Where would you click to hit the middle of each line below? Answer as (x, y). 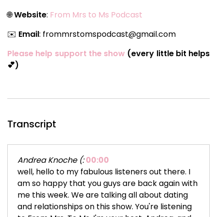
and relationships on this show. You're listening (105, 206)
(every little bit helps (167, 53)
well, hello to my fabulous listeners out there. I (104, 171)
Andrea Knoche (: (51, 160)
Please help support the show (66, 53)
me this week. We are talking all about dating (103, 195)
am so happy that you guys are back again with (108, 183)
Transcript (32, 124)
